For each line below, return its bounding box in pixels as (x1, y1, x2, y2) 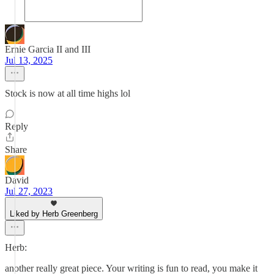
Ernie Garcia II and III (5, 44, 91, 54)
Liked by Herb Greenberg (10, 209, 98, 218)
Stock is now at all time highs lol (5, 88, 130, 98)
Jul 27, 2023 (5, 186, 53, 196)
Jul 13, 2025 (5, 55, 53, 65)
